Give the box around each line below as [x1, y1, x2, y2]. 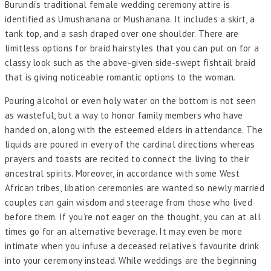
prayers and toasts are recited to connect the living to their [5, 153, 250, 165]
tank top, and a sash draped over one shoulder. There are [5, 28, 239, 40]
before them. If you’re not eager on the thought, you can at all [5, 211, 261, 223]
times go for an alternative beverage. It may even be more [5, 226, 243, 238]
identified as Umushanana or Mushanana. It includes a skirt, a [5, 13, 255, 25]
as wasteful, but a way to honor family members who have [5, 109, 243, 122]
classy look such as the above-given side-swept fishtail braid [5, 57, 256, 69]
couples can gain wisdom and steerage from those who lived [5, 197, 253, 209]
